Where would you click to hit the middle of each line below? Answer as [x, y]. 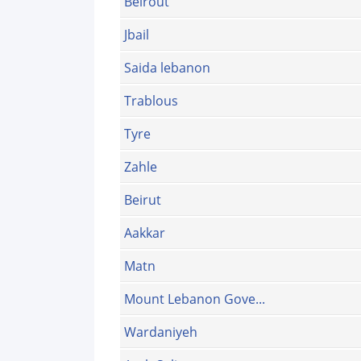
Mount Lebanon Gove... [195, 299]
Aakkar [145, 233]
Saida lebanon [167, 68]
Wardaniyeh [161, 332]
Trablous [151, 101]
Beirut [143, 200]
